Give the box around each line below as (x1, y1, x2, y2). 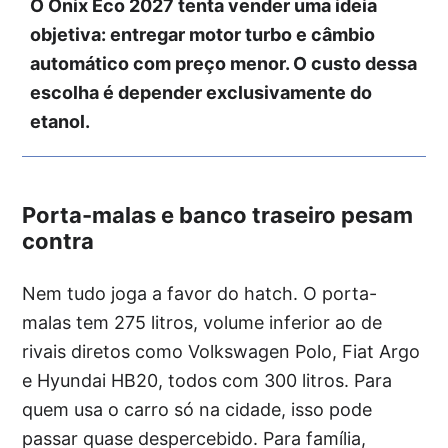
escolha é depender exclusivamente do (30, 81, 373, 103)
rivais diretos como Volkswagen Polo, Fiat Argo (22, 340, 421, 362)
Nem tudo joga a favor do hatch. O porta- (22, 282, 378, 304)
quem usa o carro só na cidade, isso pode (22, 398, 373, 420)
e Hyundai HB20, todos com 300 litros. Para (22, 369, 393, 391)
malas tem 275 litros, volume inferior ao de (22, 311, 383, 333)
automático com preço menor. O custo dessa (30, 52, 418, 74)
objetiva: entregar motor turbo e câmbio (30, 23, 376, 45)
